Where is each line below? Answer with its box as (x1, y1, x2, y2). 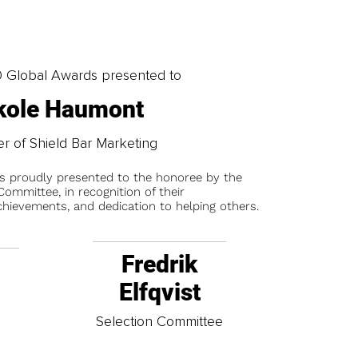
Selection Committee (96, 312, 224, 330)
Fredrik (121, 250, 198, 279)
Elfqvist (118, 278, 201, 307)
